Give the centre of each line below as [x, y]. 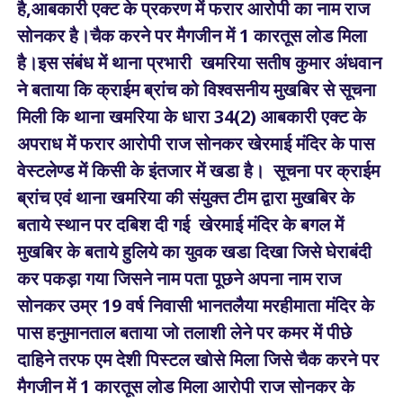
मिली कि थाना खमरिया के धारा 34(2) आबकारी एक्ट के [191, 116]
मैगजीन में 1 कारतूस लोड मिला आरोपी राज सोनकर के [185, 386]
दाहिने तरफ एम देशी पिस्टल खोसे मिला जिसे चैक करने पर [197, 359]
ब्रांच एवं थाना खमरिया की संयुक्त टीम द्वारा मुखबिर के [185, 197]
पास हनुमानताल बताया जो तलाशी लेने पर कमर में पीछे [184, 332]
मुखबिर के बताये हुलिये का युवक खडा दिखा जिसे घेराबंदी [194, 251]
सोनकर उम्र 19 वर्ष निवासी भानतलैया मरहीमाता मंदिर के [195, 305]
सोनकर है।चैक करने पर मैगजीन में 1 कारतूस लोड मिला [192, 36]
